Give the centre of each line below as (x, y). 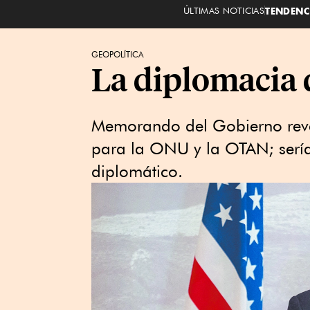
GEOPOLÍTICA (118, 54)
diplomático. (137, 171)
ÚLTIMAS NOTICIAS (224, 10)
